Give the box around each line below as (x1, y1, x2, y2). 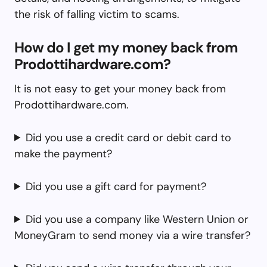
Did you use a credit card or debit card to (26, 130, 232, 145)
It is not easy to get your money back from (14, 81, 226, 96)
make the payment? (14, 146, 112, 161)
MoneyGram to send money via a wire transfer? (14, 228, 250, 243)
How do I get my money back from (14, 38, 238, 57)
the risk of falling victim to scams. (14, 7, 179, 21)
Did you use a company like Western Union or (26, 212, 249, 226)
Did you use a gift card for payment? (26, 179, 207, 194)
